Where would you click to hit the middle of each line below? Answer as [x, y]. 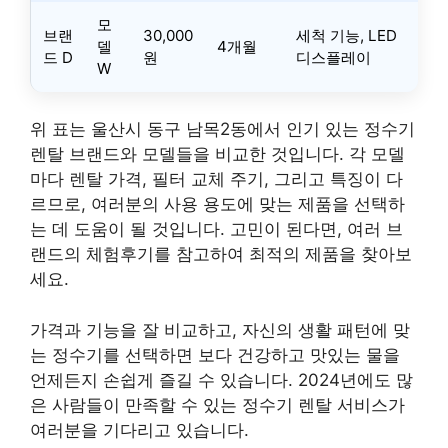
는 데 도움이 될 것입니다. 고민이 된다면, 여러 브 [216, 229]
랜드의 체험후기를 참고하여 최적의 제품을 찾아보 [221, 254]
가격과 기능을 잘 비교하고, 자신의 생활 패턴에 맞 [220, 329]
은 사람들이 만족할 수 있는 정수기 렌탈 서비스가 [217, 404]
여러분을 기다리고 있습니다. [139, 429]
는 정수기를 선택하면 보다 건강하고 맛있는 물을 [215, 354]
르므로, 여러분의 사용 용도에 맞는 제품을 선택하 [217, 204]
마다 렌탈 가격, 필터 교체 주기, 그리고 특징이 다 [216, 179]
